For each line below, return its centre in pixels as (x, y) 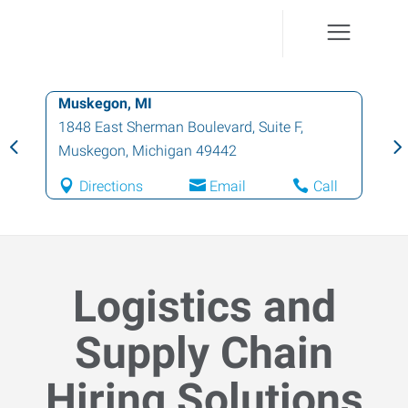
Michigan (162, 151)
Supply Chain (204, 353)
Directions (111, 186)
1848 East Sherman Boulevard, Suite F (179, 127)
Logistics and (204, 306)
